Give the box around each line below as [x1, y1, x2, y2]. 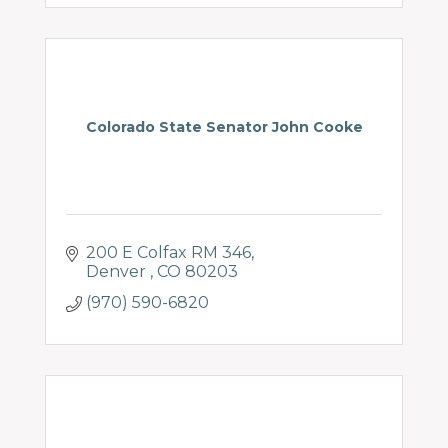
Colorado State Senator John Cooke [85, 118, 363, 136]
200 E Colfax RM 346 [86, 243, 251, 262]
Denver [86, 262, 150, 281]
